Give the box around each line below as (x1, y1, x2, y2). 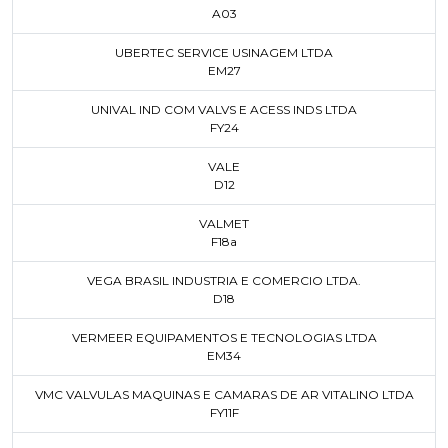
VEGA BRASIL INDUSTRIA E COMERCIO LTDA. (87, 273, 361, 288)
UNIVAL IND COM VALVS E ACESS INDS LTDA (91, 102, 357, 117)
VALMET (199, 216, 249, 231)
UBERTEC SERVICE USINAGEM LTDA (115, 45, 333, 60)
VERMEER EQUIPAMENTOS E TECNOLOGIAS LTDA (71, 330, 377, 345)
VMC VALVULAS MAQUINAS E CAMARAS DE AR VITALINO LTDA (34, 387, 414, 402)
